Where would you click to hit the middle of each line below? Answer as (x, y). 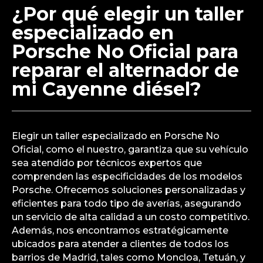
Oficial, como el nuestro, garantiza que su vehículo (130, 150)
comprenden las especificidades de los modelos (127, 177)
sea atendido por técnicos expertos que (107, 163)
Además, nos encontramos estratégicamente (120, 231)
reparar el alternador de (125, 70)
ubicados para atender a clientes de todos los (120, 244)
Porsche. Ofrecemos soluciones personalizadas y (129, 190)
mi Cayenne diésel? (107, 89)
